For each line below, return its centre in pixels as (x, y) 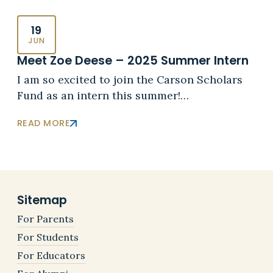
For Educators (51, 255)
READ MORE (44, 123)
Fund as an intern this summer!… (103, 96)
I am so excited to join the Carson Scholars (129, 80)
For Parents (45, 218)
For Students (48, 237)
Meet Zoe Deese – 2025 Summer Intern (133, 61)
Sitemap (42, 200)
